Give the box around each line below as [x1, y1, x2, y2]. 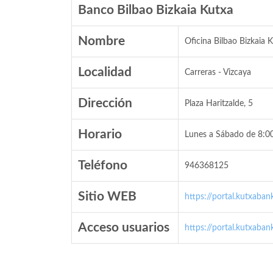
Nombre [78, 35, 125, 48]
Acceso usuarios [78, 221, 169, 234]
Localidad [78, 66, 132, 79]
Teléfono [78, 159, 127, 172]
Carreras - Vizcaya [185, 68, 251, 77]
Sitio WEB [78, 190, 136, 203]
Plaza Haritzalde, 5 [185, 99, 253, 108]
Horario [78, 128, 122, 141]
